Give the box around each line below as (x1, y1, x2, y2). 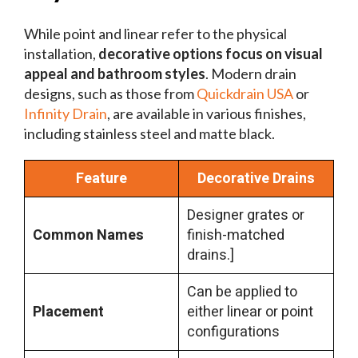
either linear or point (187, 301, 313, 324)
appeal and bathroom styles (24, 65, 205, 83)
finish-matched (187, 225, 284, 247)
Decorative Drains (197, 168, 315, 190)
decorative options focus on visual (98, 45, 323, 63)
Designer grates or (187, 205, 304, 227)
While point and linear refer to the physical (24, 25, 287, 43)
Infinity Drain (24, 105, 107, 123)
